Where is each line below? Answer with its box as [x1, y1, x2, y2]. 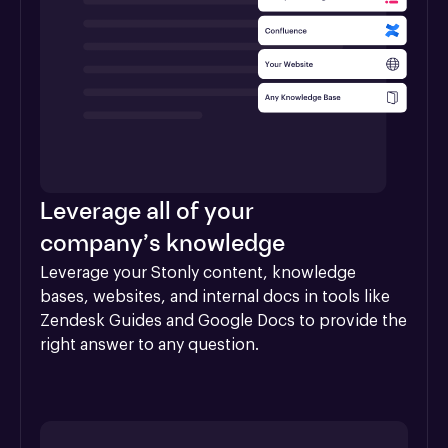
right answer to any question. [40, 337, 259, 354]
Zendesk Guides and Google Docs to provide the [40, 313, 407, 330]
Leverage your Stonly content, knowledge [40, 265, 356, 282]
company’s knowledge [40, 233, 285, 258]
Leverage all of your [40, 201, 254, 226]
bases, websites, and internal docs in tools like [40, 289, 390, 306]
